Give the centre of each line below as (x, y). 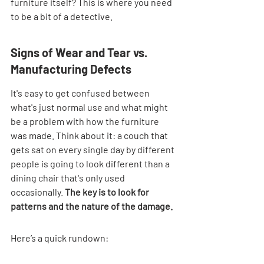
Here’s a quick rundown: (60, 237)
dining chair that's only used (69, 177)
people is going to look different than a (91, 163)
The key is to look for (108, 192)
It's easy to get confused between (81, 93)
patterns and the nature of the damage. (92, 206)
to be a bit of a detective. (62, 16)
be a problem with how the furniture (86, 121)
